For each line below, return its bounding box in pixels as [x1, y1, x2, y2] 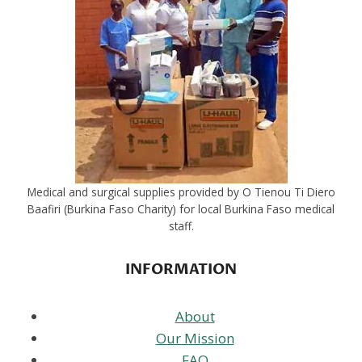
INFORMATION [125, 260, 237, 280]
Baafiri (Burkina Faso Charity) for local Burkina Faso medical [27, 201, 335, 217]
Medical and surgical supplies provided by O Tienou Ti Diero [27, 184, 335, 200]
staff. [168, 218, 194, 234]
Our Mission [155, 329, 234, 348]
